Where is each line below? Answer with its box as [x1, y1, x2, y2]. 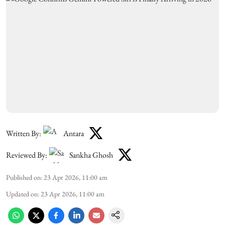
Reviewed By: [6, 150, 47, 160]
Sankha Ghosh [69, 150, 113, 160]
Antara [63, 128, 84, 139]
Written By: [6, 128, 41, 139]
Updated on [6, 189, 38, 198]
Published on [6, 172, 41, 182]
